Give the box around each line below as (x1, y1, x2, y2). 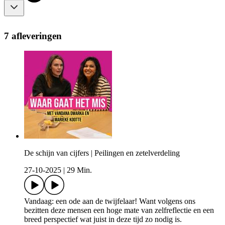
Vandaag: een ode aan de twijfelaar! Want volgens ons (24, 197, 195, 206)
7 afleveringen (4, 30, 62, 41)
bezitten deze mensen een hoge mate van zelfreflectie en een (24, 206, 214, 215)
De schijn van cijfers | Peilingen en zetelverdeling (24, 149, 180, 158)
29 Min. (67, 166, 92, 175)
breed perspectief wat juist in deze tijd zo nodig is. (24, 215, 184, 224)
